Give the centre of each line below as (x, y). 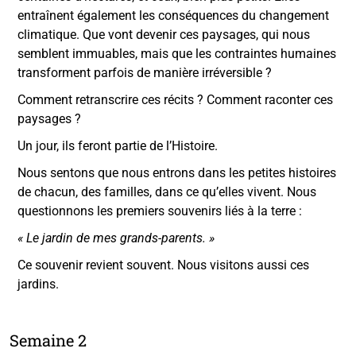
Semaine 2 (48, 340)
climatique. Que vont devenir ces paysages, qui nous (164, 34)
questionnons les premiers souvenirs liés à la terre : (160, 211)
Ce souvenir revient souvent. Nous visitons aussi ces (163, 265)
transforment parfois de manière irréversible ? (145, 72)
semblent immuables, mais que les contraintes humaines (177, 53)
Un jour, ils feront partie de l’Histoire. (118, 145)
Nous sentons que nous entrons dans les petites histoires (177, 172)
